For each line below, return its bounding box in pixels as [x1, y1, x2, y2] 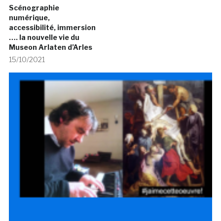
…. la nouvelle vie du [8, 33, 79, 42]
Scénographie [8, 3, 59, 12]
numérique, [8, 13, 50, 22]
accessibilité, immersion [8, 23, 96, 32]
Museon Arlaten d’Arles [8, 43, 92, 52]
